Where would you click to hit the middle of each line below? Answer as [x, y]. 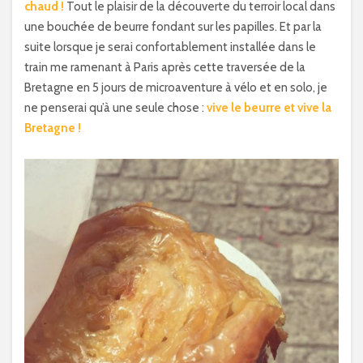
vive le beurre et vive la [269, 108]
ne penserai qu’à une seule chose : [115, 108]
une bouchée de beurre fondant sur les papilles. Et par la [173, 27]
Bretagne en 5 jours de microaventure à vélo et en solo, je [176, 88]
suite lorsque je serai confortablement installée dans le [170, 47]
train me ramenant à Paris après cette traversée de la [165, 67]
